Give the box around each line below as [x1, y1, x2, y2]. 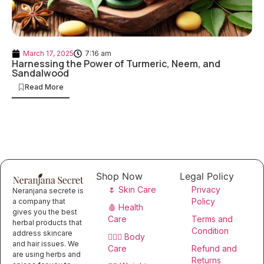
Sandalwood [12, 66, 69, 80]
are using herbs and [12, 249, 81, 259]
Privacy [192, 184, 220, 194]
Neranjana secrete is [12, 186, 84, 195]
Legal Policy [180, 170, 234, 182]
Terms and [192, 213, 233, 224]
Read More [25, 82, 64, 91]
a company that [12, 196, 65, 206]
